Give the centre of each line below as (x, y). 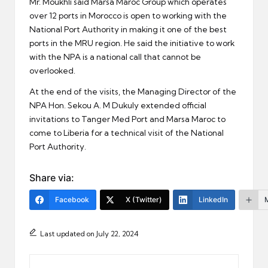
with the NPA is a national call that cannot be (115, 57)
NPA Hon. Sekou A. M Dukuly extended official (118, 106)
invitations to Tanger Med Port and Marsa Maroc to (127, 119)
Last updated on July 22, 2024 (89, 234)
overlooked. (52, 71)
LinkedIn (213, 200)
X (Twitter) (144, 200)
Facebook (72, 200)
